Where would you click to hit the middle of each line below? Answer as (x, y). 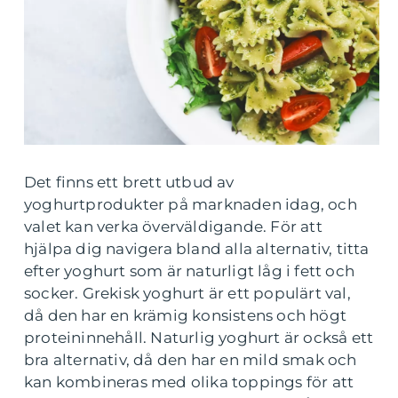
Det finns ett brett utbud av (129, 182)
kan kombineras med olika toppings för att (189, 382)
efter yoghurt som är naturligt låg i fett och (190, 271)
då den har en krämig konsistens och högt (186, 315)
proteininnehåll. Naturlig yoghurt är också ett (199, 337)
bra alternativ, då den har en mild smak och (191, 359)
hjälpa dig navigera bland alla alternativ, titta (197, 248)
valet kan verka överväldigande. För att (173, 226)
